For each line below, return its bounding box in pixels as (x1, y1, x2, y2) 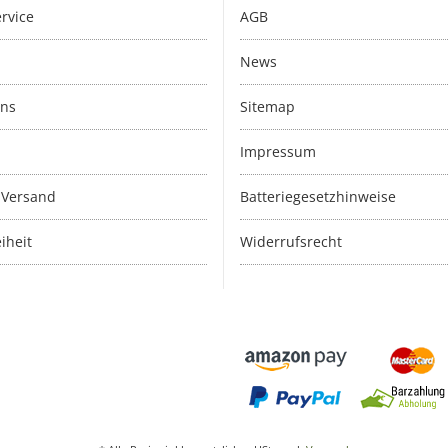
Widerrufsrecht (240, 232, 342, 252)
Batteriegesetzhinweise (240, 187, 396, 207)
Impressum (240, 142, 316, 162)
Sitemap (240, 97, 295, 117)
